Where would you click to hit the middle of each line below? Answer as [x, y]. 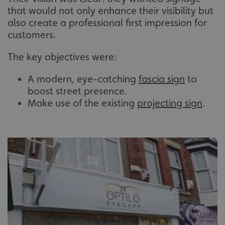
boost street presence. [77, 91]
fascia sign [162, 79]
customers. [32, 35]
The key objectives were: [62, 57]
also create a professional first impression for [107, 23]
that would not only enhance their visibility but [110, 11]
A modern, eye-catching [83, 79]
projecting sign [170, 103]
